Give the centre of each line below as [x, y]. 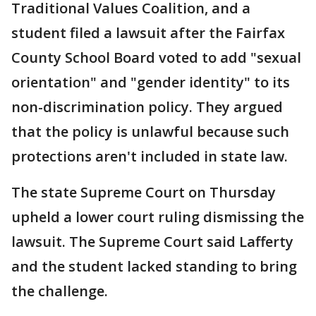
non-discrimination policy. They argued [147, 107]
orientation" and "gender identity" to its [151, 83]
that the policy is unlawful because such [150, 132]
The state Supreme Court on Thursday [144, 193]
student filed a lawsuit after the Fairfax [148, 33]
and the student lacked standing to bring [154, 267]
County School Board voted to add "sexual [156, 58]
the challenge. [60, 291]
